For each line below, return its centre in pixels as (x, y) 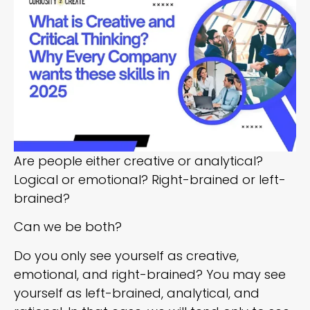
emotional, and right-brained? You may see (150, 274)
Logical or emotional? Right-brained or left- (150, 179)
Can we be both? (70, 227)
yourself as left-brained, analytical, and (137, 293)
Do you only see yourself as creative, (126, 255)
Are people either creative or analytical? (138, 161)
